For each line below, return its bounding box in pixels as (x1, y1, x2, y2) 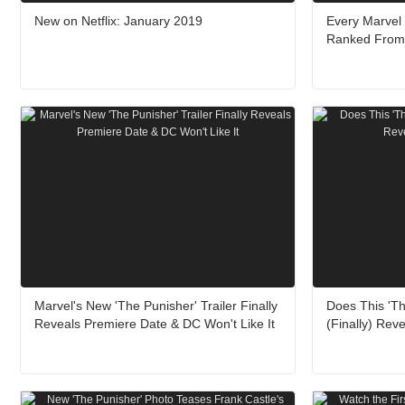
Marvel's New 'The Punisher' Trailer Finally (34, 298, 278, 313)
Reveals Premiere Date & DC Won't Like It (34, 316, 275, 331)
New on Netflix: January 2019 (34, 14, 202, 29)
